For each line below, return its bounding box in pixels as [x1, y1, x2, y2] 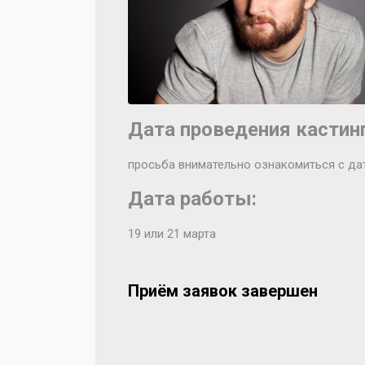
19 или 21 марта [128, 226, 216, 241]
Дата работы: [128, 187, 257, 210]
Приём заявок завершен [128, 281, 318, 301]
